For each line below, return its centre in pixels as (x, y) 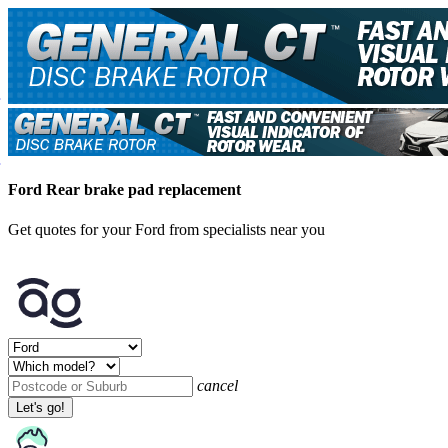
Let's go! (40, 407)
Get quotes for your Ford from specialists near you (166, 229)
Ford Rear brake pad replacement (124, 190)
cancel (217, 385)
